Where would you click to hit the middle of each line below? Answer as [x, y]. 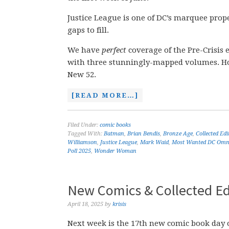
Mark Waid [154, 142]
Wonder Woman [115, 151]
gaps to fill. [88, 30]
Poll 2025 [79, 151]
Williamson [82, 142]
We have [85, 50]
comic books [115, 125]
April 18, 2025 [85, 204]
